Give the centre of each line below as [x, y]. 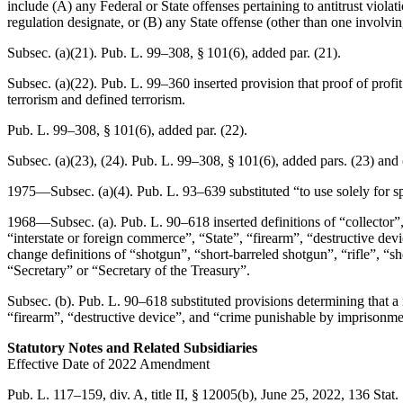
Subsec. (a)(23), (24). [69, 161]
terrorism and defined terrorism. [96, 99]
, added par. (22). [199, 130]
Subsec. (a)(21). [54, 53]
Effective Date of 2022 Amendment [108, 364]
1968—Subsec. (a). [64, 222]
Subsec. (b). [43, 301]
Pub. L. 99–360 [145, 83]
